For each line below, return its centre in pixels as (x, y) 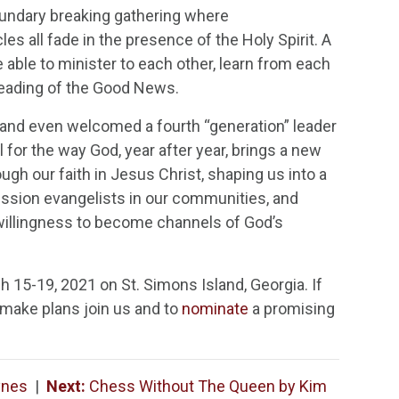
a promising (292, 309)
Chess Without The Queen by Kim (206, 386)
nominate (215, 309)
